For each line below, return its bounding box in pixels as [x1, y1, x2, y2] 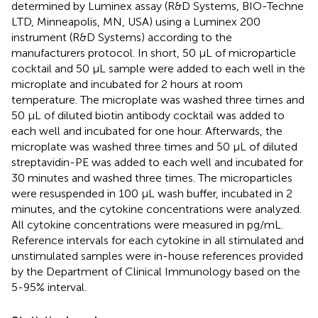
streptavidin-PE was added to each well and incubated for [11, 155, 303, 169]
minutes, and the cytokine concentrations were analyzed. [11, 202, 302, 216]
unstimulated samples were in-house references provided [11, 248, 303, 263]
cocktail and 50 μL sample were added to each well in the [11, 61, 305, 75]
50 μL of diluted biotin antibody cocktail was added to [11, 108, 285, 122]
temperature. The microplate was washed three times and [11, 92, 305, 106]
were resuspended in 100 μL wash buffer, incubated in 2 [11, 186, 292, 200]
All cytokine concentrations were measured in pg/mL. [11, 217, 283, 231]
